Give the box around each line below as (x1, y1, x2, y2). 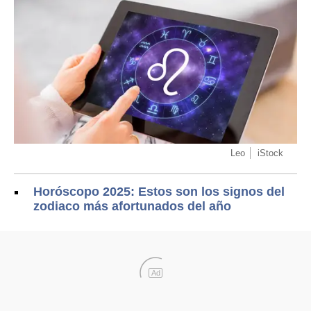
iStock (258, 147, 283, 158)
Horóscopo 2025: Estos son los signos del (33, 184, 285, 199)
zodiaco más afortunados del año (33, 199, 231, 213)
